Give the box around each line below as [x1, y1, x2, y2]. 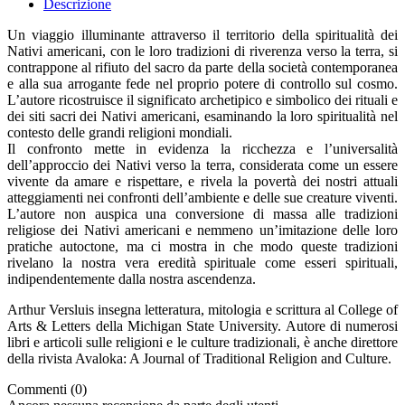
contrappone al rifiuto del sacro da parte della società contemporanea [7, 60, 398, 76]
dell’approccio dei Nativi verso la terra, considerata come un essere [7, 157, 398, 174]
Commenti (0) [7, 381, 87, 398]
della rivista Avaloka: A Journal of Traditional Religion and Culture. [7, 351, 391, 367]
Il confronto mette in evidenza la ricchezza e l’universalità [7, 141, 398, 157]
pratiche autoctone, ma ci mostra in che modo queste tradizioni [7, 239, 398, 255]
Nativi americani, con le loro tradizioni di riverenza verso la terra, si [7, 43, 398, 60]
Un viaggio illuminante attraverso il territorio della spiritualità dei [7, 27, 398, 43]
